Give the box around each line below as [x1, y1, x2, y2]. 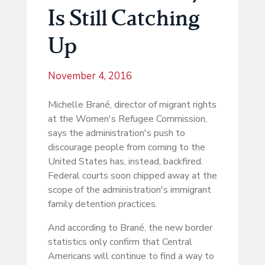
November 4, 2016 [47, 69, 132, 83]
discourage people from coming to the [47, 141, 205, 154]
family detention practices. [47, 198, 157, 211]
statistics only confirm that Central [47, 235, 192, 249]
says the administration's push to [47, 127, 185, 140]
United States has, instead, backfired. [47, 155, 203, 169]
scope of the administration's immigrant [47, 183, 211, 197]
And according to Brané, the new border [47, 221, 212, 235]
